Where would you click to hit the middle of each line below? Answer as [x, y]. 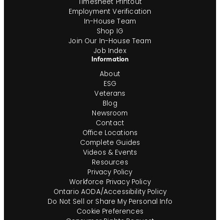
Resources [110, 163]
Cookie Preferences [110, 212]
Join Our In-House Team [110, 41]
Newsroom [110, 113]
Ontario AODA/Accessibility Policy [110, 192]
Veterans [110, 94]
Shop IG [110, 31]
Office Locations [110, 133]
